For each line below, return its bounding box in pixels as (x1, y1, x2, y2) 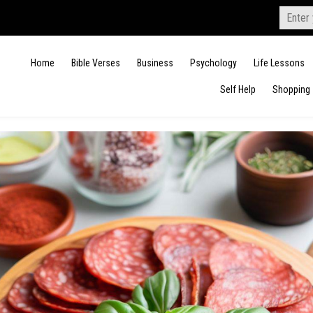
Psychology (190, 57, 237, 68)
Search (278, 5, 311, 18)
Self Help (220, 84, 256, 95)
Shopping (272, 84, 310, 95)
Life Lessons (254, 57, 305, 68)
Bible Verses (71, 57, 120, 68)
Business (137, 57, 173, 68)
